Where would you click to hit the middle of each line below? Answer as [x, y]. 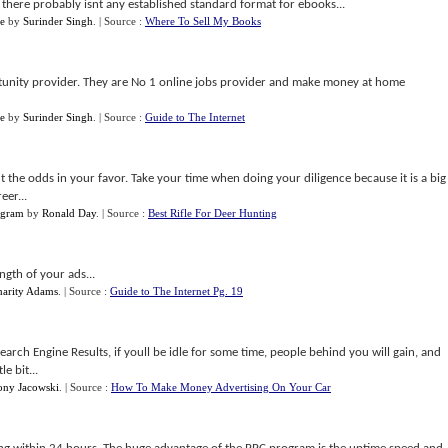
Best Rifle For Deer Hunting [212, 213]
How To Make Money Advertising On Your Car [221, 387]
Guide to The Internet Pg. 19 [176, 291]
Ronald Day [69, 213]
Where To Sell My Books [203, 21]
